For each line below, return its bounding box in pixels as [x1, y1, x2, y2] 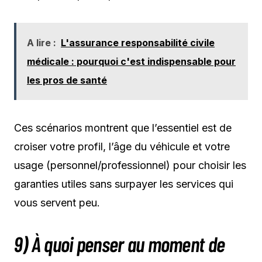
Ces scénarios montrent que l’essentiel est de [14, 121, 232, 134]
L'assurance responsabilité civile [61, 36, 215, 49]
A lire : [27, 36, 56, 49]
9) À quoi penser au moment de [14, 230, 225, 256]
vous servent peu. [14, 196, 100, 209]
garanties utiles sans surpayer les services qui [14, 177, 233, 190]
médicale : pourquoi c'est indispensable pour [27, 55, 236, 67]
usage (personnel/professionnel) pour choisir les [14, 158, 246, 171]
